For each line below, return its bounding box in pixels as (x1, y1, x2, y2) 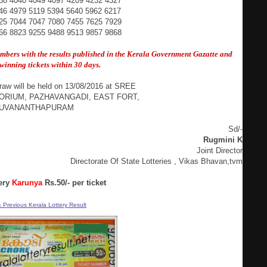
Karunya (11, 178, 42, 187)
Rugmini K (203, 135, 243, 144)
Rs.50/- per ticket (42, 178, 106, 187)
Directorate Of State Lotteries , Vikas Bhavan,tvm (70, 157, 243, 166)
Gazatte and (193, 49, 232, 58)
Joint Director (197, 146, 243, 155)
